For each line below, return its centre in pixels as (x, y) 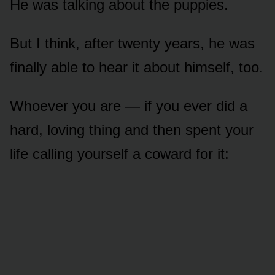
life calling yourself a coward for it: (119, 154)
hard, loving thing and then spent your (132, 130)
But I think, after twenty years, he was (132, 44)
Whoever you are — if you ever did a (129, 106)
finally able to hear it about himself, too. (137, 68)
